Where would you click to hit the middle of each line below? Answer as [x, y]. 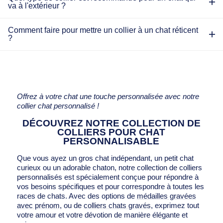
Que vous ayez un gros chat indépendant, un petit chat [105, 158]
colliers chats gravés [117, 205]
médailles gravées [166, 196]
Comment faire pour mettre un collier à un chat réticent [103, 30]
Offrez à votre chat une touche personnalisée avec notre [108, 96]
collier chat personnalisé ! [58, 106]
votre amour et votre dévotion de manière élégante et [102, 215]
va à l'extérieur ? [37, 5]
